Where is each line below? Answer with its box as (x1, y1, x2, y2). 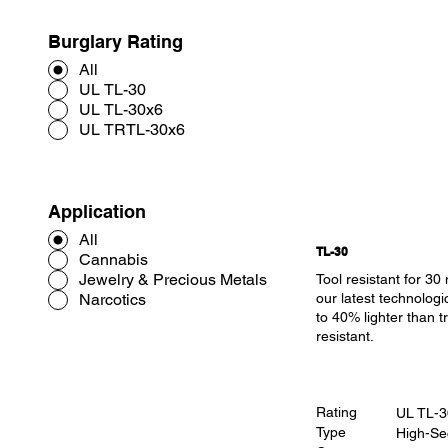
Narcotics (79, 289, 146, 309)
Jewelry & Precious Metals (79, 269, 267, 289)
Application (48, 200, 146, 222)
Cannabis (79, 249, 148, 269)
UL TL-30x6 (79, 100, 163, 120)
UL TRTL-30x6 (79, 120, 185, 140)
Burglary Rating (48, 31, 183, 53)
